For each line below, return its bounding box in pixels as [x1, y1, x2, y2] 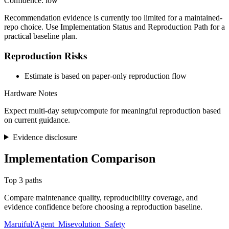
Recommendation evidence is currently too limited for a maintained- [4, 13, 222, 22]
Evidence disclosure [12, 132, 77, 142]
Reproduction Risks [4, 50, 87, 61]
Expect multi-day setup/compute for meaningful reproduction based [4, 106, 221, 115]
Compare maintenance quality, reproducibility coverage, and [4, 193, 198, 202]
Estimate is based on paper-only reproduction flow [25, 71, 187, 80]
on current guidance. [4, 115, 70, 124]
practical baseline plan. [4, 32, 77, 41]
